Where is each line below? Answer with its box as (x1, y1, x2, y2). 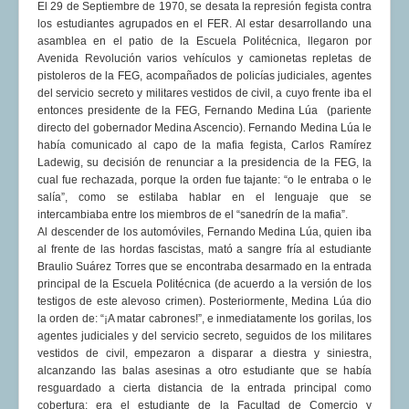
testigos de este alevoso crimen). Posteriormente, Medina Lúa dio (37, 295, 372, 309)
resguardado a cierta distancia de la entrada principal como (37, 382, 372, 395)
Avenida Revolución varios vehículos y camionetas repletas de (37, 52, 372, 66)
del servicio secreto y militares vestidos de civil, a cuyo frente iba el (37, 87, 372, 100)
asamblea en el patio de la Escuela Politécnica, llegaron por (37, 35, 372, 48)
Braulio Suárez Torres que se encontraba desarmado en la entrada (37, 260, 372, 274)
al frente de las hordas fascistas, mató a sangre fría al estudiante (37, 243, 372, 257)
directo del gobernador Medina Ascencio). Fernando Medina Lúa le (37, 121, 372, 135)
